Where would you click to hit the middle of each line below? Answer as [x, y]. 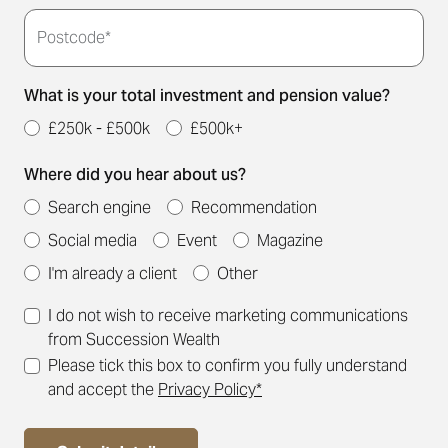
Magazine [290, 240]
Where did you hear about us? [135, 174]
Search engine [99, 207]
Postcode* [74, 37]
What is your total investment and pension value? [207, 95]
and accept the [101, 389]
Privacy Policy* [210, 389]
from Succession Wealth [134, 339]
